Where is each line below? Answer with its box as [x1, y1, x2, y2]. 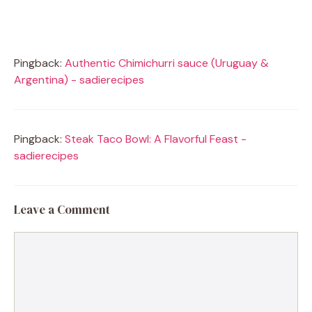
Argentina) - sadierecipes [14, 72, 144, 88]
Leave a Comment [14, 201, 110, 219]
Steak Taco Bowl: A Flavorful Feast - [65, 132, 247, 147]
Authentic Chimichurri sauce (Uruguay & [65, 56, 269, 71]
